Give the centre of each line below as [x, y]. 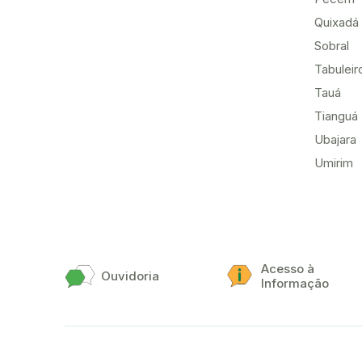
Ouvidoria [130, 276]
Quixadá [336, 22]
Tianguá [336, 116]
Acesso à [287, 269]
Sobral [331, 46]
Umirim [333, 163]
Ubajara [335, 139]
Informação [295, 283]
